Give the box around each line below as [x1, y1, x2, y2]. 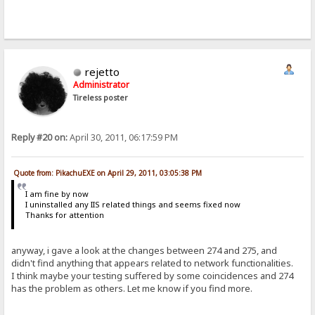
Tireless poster [73, 92, 129, 103]
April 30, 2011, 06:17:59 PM [67, 131, 179, 143]
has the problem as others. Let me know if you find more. [11, 281, 253, 295]
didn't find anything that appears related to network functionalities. [11, 256, 294, 269]
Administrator [73, 78, 130, 91]
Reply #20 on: [11, 131, 68, 143]
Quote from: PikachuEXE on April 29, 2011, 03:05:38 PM [13, 168, 202, 179]
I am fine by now [25, 188, 89, 200]
